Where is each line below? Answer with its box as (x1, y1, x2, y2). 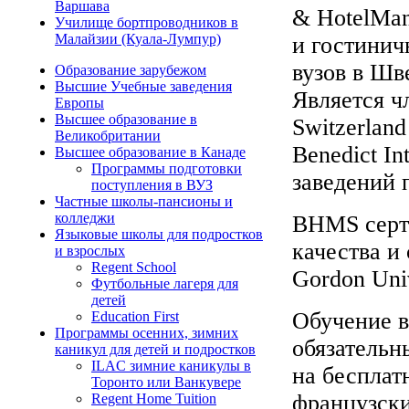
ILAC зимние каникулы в (91, 358, 251, 373)
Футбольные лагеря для (91, 276, 238, 291)
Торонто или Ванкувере (91, 374, 241, 390)
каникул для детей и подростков (55, 341, 256, 357)
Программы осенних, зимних (55, 325, 238, 341)
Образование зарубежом (55, 62, 206, 78)
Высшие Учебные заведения (55, 79, 232, 94)
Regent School (91, 259, 176, 275)
